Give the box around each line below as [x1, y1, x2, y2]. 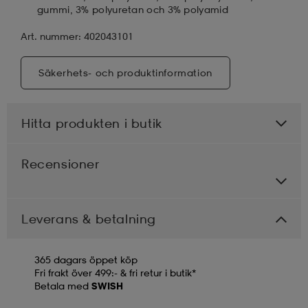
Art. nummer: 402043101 [21, 30, 133, 42]
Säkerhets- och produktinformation [38, 66, 212, 78]
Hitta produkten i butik [21, 115, 162, 131]
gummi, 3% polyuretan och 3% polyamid [37, 3, 228, 15]
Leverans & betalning [21, 210, 156, 226]
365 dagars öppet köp [34, 253, 137, 265]
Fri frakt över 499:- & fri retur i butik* [34, 266, 196, 278]
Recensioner [21, 155, 100, 171]
